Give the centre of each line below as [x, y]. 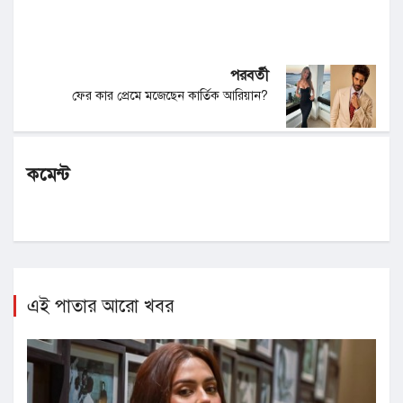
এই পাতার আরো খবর [100, 306]
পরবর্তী [249, 76]
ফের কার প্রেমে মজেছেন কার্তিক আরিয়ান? [170, 96]
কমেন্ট [48, 175]
